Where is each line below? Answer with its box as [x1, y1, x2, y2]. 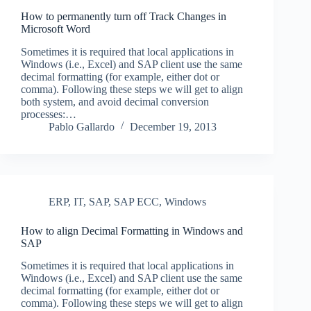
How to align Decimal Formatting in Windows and [21, 224, 243, 237]
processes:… [21, 108, 76, 120]
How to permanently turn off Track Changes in [21, 10, 226, 22]
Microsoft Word [21, 22, 90, 35]
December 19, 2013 [130, 120, 217, 133]
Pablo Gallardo [49, 120, 115, 133]
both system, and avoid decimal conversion [21, 95, 209, 108]
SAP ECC [114, 195, 159, 208]
